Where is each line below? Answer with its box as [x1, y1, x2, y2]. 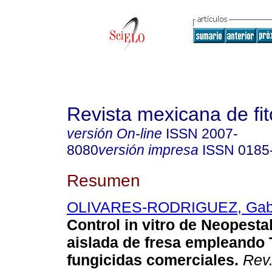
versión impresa [98, 142, 199, 158]
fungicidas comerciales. [67, 251, 239, 269]
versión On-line [67, 126, 162, 141]
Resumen [67, 170, 140, 190]
